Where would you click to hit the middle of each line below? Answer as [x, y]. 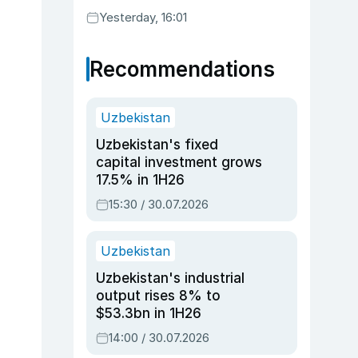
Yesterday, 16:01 [143, 17]
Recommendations [182, 69]
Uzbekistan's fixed [157, 145]
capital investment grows [179, 162]
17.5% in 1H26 [140, 180]
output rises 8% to [158, 296]
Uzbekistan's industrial [170, 278]
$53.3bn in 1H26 [149, 313]
